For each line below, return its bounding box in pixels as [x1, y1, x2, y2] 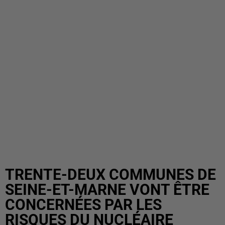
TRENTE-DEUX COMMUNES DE [5, 166, 216, 183]
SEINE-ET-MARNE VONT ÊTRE [5, 181, 209, 198]
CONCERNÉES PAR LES [5, 196, 162, 213]
